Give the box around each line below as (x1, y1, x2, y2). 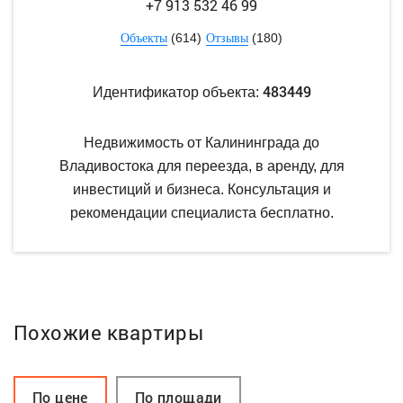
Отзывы (206, 31, 248, 46)
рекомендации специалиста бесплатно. (69, 205, 334, 221)
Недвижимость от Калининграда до (84, 135, 319, 151)
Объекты (121, 31, 167, 46)
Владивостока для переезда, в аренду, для (58, 158, 345, 175)
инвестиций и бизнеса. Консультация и (72, 182, 331, 198)
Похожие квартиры (13, 319, 204, 346)
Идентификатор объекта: (92, 85, 263, 101)
